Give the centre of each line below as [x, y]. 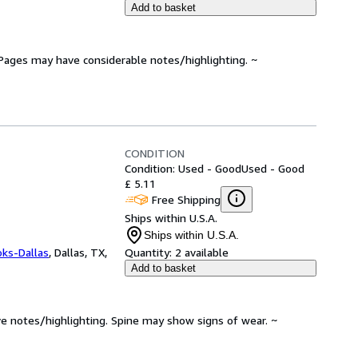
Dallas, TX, [81, 252]
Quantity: [148, 252]
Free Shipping [186, 199]
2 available [202, 252]
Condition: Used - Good [183, 168]
